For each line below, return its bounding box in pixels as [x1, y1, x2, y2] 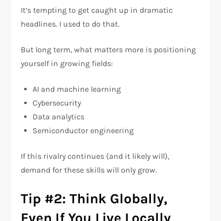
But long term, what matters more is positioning [21, 45, 196, 55]
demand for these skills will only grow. [21, 165, 157, 175]
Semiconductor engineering [33, 126, 134, 136]
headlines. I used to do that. [21, 19, 120, 29]
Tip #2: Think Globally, [21, 190, 168, 207]
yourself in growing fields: [21, 59, 113, 69]
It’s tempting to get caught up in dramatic [21, 5, 173, 15]
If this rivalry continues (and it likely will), [21, 151, 170, 161]
